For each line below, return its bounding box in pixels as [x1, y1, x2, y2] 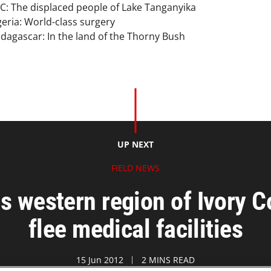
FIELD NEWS [111, 162, 160, 174]
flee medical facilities [28, 214, 243, 244]
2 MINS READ [142, 254, 195, 266]
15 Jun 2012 [76, 254, 123, 266]
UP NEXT [117, 139, 154, 150]
